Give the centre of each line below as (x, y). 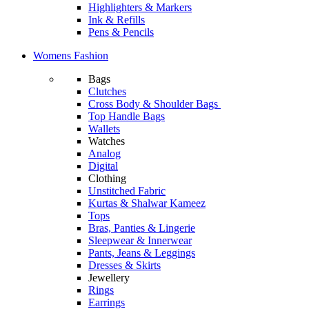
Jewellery (109, 278)
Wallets (104, 129)
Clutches (107, 91)
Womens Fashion (71, 56)
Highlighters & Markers (140, 7)
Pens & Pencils (121, 32)
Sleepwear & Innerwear (140, 240)
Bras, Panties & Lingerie (142, 228)
